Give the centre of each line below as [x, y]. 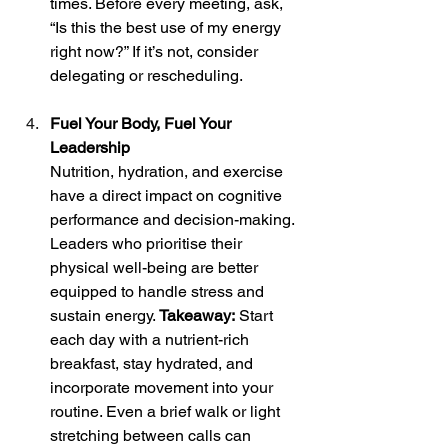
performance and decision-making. [174, 219]
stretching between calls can [152, 435]
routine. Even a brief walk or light [167, 411]
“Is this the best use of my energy [167, 27]
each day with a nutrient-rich [151, 339]
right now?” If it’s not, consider [156, 51]
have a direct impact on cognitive [168, 195]
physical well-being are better [156, 267]
